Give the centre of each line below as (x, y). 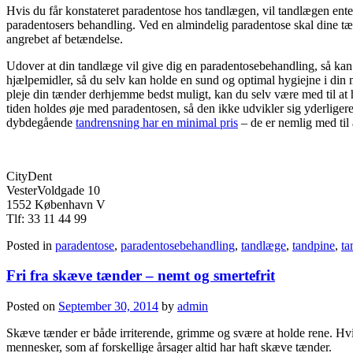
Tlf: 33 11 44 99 (46, 218)
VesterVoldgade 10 (53, 190)
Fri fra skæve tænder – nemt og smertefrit (141, 276)
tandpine (314, 245)
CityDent (29, 176)
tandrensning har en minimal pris (157, 122)
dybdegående (41, 122)
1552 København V (56, 204)
